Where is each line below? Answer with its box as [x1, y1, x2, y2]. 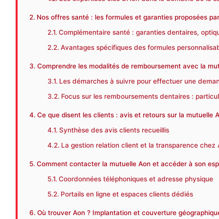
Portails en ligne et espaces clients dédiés [61, 190, 194, 198]
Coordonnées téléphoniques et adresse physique [59, 175, 214, 183]
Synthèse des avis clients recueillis [59, 126, 170, 134]
